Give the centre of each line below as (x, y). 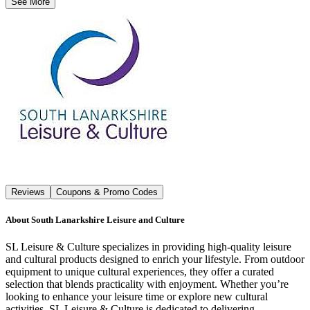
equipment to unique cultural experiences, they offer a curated (140, 272)
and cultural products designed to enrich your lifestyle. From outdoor (155, 259)
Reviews (28, 192)
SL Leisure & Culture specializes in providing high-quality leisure (148, 247)
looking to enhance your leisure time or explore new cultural (137, 297)
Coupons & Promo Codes (107, 192)
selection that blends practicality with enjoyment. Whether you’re (147, 284)
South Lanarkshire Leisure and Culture (108, 220)
